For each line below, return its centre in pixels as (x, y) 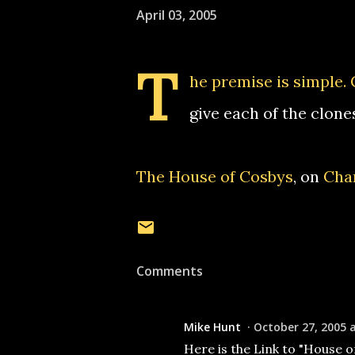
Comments (170, 271)
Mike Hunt (212, 327)
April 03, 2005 (177, 15)
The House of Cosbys (215, 176)
